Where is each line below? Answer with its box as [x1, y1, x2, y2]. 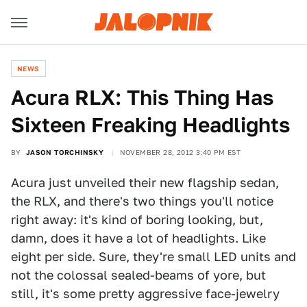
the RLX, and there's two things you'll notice [11, 194, 273, 208]
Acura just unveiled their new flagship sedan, [11, 175, 279, 190]
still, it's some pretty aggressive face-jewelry [11, 286, 280, 301]
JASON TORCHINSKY [25, 148, 104, 156]
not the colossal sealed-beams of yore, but [11, 268, 266, 282]
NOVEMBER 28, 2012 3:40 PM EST [119, 148, 241, 156]
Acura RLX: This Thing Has [11, 85, 273, 110]
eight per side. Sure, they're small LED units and [11, 249, 296, 264]
